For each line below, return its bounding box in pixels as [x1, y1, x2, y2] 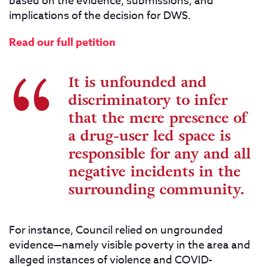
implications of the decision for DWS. [9, 8, 191, 24]
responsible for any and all [69, 144, 251, 165]
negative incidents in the [69, 162, 241, 183]
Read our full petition [9, 35, 116, 51]
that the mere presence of [69, 108, 247, 129]
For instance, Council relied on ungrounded [9, 222, 223, 239]
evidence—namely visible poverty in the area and [9, 237, 250, 254]
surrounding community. [69, 179, 244, 201]
